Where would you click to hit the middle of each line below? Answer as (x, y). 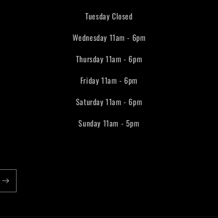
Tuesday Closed (109, 16)
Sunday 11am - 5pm (109, 123)
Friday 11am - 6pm (109, 81)
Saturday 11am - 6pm (109, 102)
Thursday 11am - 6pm (109, 59)
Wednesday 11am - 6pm (109, 38)
